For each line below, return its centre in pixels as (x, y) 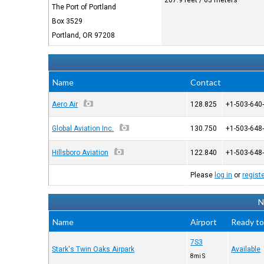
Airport (204, 222)
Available (246, 249)
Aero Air (65, 104)
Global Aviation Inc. (83, 128)
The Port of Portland (84, 7)
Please (203, 175)
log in (224, 175)
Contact (206, 82)
